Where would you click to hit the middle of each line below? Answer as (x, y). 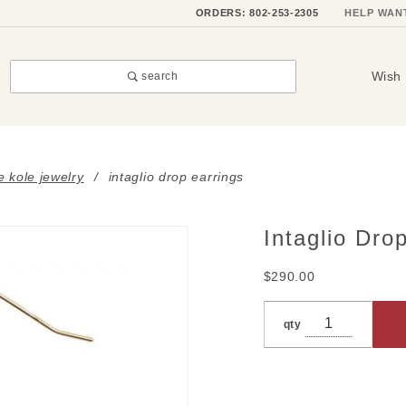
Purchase (246, 235)
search (158, 76)
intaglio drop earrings (176, 176)
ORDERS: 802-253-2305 (257, 13)
